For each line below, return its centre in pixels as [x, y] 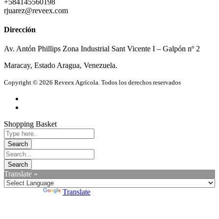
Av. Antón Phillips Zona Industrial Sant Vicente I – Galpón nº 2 [102, 49]
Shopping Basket [30, 124]
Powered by [23, 192]
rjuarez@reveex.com [36, 10]
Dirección [20, 30]
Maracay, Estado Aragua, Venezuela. [61, 66]
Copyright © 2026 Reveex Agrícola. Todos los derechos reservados [92, 83]
